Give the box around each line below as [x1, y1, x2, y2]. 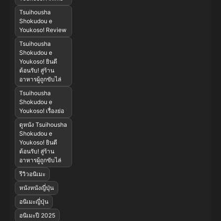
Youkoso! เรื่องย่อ [19, 107, 64, 115]
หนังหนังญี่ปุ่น [19, 184, 54, 192]
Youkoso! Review [19, 26, 67, 34]
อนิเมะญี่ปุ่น [19, 198, 48, 206]
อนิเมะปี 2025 [19, 212, 55, 220]
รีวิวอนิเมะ [19, 170, 45, 178]
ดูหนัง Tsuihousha [19, 121, 67, 129]
